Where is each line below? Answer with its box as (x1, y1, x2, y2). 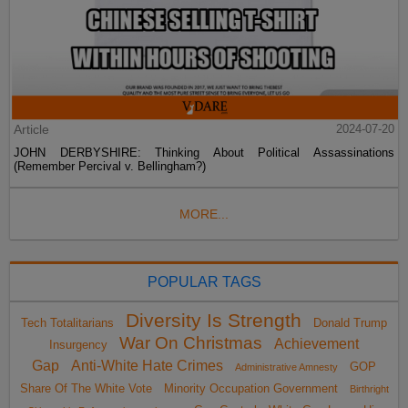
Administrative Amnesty (235, 362, 338, 373)
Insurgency (49, 338, 107, 352)
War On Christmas (119, 333, 262, 353)
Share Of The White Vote (19, 382, 152, 396)
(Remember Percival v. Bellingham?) (14, 159, 207, 174)
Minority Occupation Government (163, 382, 338, 396)
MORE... (179, 207, 229, 222)
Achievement (274, 336, 359, 352)
